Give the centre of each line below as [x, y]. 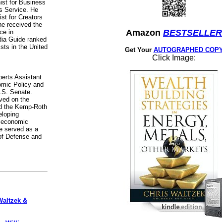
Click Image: [174, 58]
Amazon [144, 33]
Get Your [139, 50]
